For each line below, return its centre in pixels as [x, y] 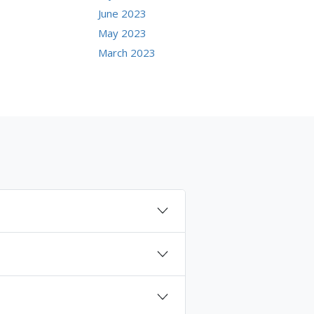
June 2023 [123, 13]
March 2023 [127, 52]
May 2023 [123, 33]
